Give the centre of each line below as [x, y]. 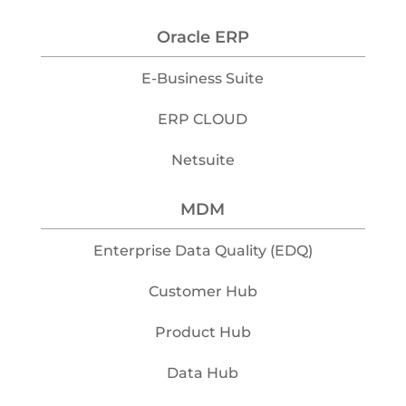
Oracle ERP [203, 37]
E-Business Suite [203, 78]
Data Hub [203, 372]
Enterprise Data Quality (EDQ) [203, 250]
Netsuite [203, 159]
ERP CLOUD [203, 119]
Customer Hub [203, 291]
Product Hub [203, 332]
